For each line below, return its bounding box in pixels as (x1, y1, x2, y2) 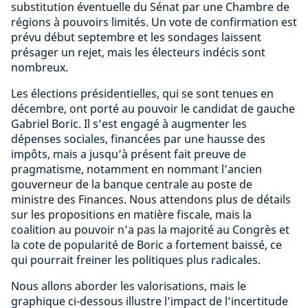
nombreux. (11, 59, 68, 75)
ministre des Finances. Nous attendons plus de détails (11, 191, 291, 207)
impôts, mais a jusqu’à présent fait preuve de (11, 146, 246, 162)
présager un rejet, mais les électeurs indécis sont (11, 44, 265, 60)
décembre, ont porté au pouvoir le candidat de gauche (11, 100, 295, 116)
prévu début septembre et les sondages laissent (11, 29, 261, 45)
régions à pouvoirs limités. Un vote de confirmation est (11, 14, 297, 30)
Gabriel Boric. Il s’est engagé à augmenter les (11, 115, 247, 131)
